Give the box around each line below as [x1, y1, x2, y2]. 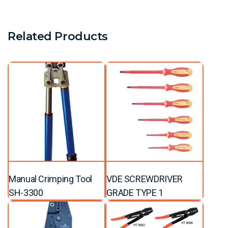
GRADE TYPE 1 [106, 187, 163, 198]
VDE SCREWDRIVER [106, 173, 183, 184]
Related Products [8, 29, 108, 43]
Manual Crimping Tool [9, 173, 92, 184]
